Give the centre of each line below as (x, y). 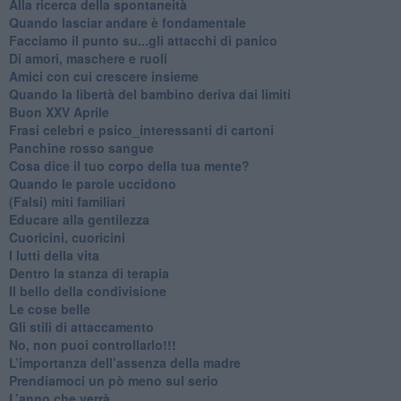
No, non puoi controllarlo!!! (92, 344)
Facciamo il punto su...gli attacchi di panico (143, 40)
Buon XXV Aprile (59, 111)
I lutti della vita (54, 255)
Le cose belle (49, 308)
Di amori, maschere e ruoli (88, 58)
